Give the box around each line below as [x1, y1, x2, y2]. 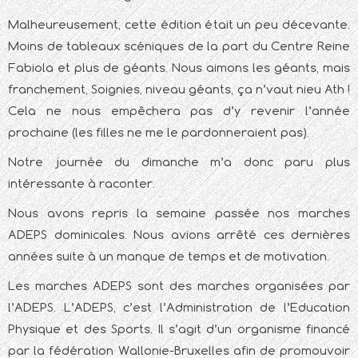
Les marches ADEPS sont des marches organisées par [8, 278, 350, 294]
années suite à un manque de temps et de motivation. [8, 249, 329, 265]
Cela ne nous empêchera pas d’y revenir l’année [8, 103, 350, 119]
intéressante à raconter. [8, 176, 155, 192]
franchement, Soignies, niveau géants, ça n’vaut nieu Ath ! [8, 82, 350, 97]
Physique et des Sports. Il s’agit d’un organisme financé [8, 321, 350, 337]
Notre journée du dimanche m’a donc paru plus [8, 154, 350, 170]
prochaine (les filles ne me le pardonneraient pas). [8, 125, 309, 141]
